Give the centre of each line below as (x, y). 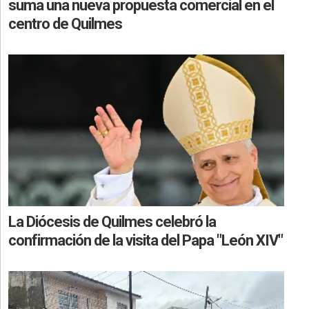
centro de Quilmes (65, 23)
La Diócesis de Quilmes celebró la (112, 221)
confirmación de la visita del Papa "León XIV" (146, 240)
